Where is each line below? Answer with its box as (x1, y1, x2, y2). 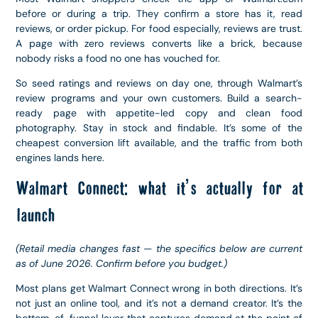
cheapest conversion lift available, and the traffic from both (16, 136, 302, 150)
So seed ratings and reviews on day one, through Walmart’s (16, 77, 302, 90)
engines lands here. (16, 151, 105, 165)
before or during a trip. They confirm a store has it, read (16, 7, 302, 21)
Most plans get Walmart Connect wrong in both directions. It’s (16, 282, 302, 295)
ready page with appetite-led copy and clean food (16, 106, 302, 120)
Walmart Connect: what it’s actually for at (16, 179, 302, 199)
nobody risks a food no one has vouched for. (16, 52, 221, 65)
